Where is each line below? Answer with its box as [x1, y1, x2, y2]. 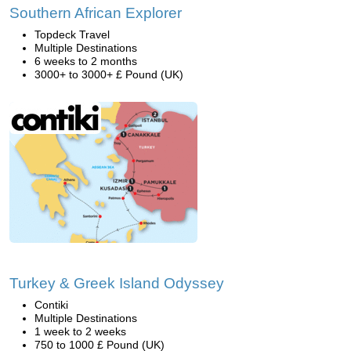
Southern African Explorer [9, 5, 182, 21]
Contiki [34, 299, 68, 311]
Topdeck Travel [34, 28, 110, 41]
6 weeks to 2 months [34, 55, 137, 67]
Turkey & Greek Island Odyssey [9, 275, 224, 291]
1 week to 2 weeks [34, 325, 126, 338]
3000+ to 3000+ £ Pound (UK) [34, 68, 183, 81]
